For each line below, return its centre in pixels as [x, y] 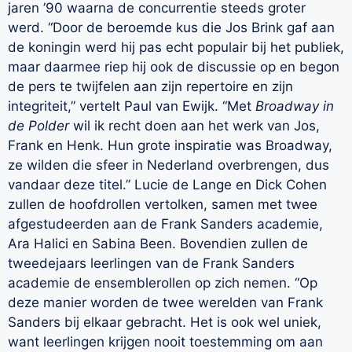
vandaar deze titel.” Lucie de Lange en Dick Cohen [167, 185]
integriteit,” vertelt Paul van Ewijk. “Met [132, 106]
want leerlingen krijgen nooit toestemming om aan [165, 342]
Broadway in [295, 106]
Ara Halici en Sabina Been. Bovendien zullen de [158, 244]
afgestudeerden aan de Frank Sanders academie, [165, 224]
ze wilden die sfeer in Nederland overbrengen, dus [169, 165]
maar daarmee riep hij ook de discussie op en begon [174, 67]
